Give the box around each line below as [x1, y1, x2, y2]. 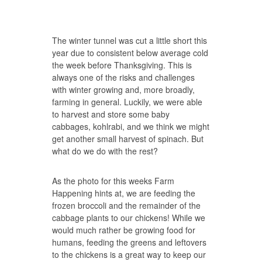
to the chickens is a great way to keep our [52, 249, 206, 260]
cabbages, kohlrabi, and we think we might [52, 120, 209, 132]
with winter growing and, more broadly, [52, 84, 195, 95]
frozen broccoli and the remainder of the [52, 199, 201, 211]
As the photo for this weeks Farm [52, 175, 174, 187]
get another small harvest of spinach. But [52, 133, 204, 144]
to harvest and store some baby [52, 108, 170, 120]
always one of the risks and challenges [52, 71, 195, 83]
